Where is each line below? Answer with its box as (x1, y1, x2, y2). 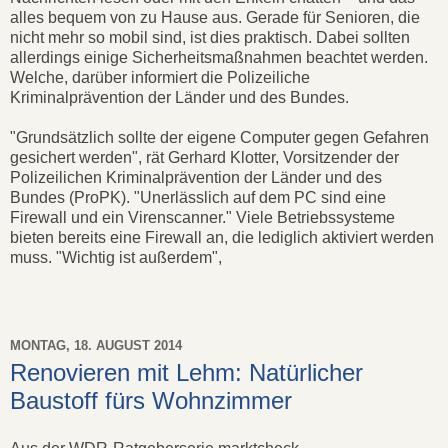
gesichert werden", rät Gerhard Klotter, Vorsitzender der (10, 149, 399, 167)
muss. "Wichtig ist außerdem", (10, 249, 222, 267)
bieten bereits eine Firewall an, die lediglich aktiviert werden (10, 229, 434, 247)
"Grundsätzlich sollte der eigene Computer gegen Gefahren (10, 129, 429, 147)
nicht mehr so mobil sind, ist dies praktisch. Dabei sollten (10, 29, 410, 47)
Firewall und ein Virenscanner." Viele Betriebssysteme (10, 209, 395, 227)
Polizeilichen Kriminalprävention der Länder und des (10, 169, 382, 187)
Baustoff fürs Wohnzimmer (10, 387, 292, 415)
